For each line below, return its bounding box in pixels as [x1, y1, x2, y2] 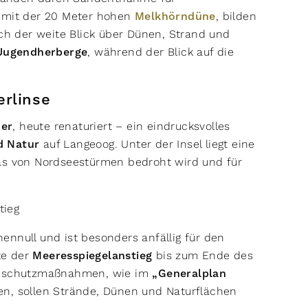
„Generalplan [152, 267, 227, 280]
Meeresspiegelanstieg [32, 249, 153, 263]
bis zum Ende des [152, 249, 254, 262]
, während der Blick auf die [87, 45, 234, 58]
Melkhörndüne [135, 10, 216, 23]
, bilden [215, 10, 257, 23]
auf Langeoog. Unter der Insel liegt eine [39, 137, 255, 151]
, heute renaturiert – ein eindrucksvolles [12, 120, 230, 133]
